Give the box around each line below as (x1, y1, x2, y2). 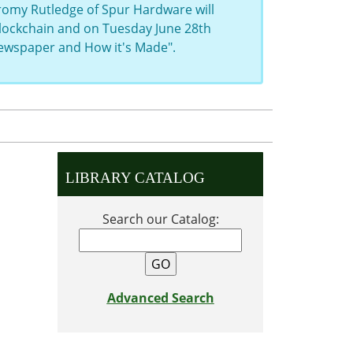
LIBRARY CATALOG (65, 169, 205, 186)
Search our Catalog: (102, 210, 219, 229)
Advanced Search (106, 289, 214, 307)
